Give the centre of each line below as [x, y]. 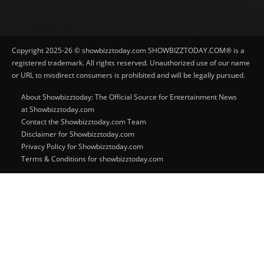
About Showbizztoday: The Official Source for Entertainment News [129, 97]
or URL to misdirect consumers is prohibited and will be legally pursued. [128, 75]
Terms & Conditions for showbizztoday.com [92, 159]
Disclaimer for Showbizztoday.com [78, 134]
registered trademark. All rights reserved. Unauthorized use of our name [131, 63]
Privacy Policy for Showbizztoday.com [82, 147]
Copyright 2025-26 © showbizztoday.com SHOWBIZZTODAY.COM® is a [128, 51]
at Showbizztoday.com [58, 110]
